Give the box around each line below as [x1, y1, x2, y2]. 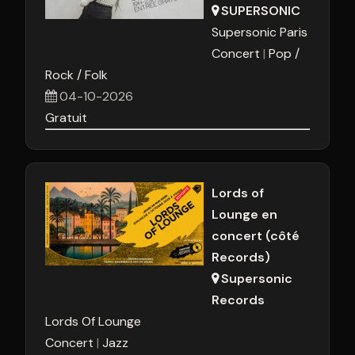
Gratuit [45, 109, 87, 126]
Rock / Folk [45, 67, 108, 83]
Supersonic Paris [212, 24, 307, 40]
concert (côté [212, 227, 300, 244]
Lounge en [212, 206, 277, 223]
